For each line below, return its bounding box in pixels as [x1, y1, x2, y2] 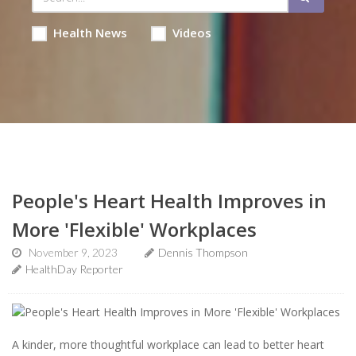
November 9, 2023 [29, 246, 118, 259]
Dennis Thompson [158, 246, 248, 259]
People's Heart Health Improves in [12, 188, 327, 214]
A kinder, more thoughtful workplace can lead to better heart [12, 336, 324, 352]
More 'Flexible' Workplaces [12, 216, 257, 242]
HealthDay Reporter [25, 262, 123, 276]
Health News [52, 25, 127, 41]
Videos [172, 25, 211, 41]
